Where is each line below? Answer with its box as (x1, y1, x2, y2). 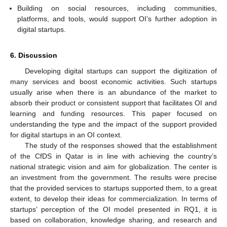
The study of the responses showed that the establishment (24, 141, 217, 150)
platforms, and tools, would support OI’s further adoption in (17, 15, 217, 23)
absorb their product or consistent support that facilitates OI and (10, 99, 217, 107)
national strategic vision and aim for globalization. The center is (10, 163, 217, 171)
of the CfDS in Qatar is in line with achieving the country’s (10, 152, 217, 161)
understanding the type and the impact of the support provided (10, 120, 217, 129)
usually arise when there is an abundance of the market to (10, 88, 217, 97)
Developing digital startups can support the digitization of (24, 67, 217, 75)
